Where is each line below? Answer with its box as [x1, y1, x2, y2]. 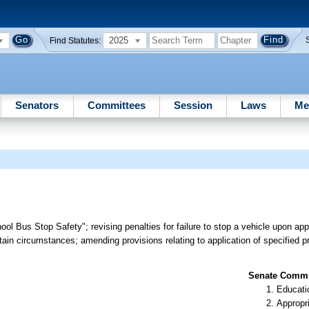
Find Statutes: [50, 36, 101, 45]
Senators [15, 99, 59, 111]
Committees [87, 99, 146, 111]
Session [173, 99, 212, 111]
